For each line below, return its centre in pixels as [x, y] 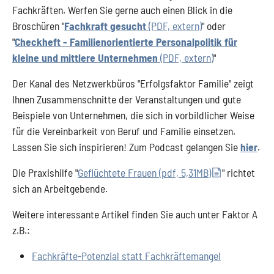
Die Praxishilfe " [45, 172]
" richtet [238, 172]
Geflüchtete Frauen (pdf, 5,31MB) [144, 172]
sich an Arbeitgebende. [60, 188]
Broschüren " [38, 26]
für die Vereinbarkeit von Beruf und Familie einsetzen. [124, 131]
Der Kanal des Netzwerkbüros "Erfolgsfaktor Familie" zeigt [133, 83]
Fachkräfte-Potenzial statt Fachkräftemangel [126, 256]
